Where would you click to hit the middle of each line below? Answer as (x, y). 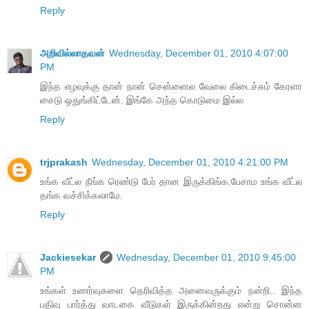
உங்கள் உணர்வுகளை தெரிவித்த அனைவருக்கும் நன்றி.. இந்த (171, 290)
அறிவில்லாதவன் (72, 53)
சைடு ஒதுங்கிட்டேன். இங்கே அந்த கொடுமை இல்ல (142, 100)
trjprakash (64, 162)
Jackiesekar (68, 257)
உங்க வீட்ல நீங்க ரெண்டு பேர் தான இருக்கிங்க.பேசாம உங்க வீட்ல (171, 181)
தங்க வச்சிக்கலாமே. (81, 195)
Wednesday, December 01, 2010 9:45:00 (206, 257)
